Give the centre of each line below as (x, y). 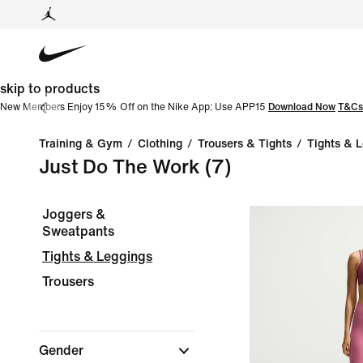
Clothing (160, 144)
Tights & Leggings (97, 256)
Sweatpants (78, 231)
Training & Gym (81, 144)
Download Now (302, 107)
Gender (63, 350)
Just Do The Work (120, 167)
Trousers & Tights (245, 144)
